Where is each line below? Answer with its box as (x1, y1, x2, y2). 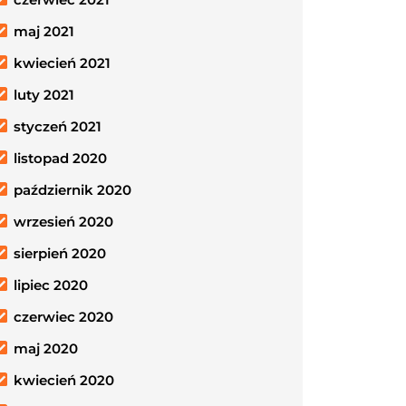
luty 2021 (14, 86, 74, 103)
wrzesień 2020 (14, 213, 113, 230)
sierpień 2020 (14, 245, 106, 262)
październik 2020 (14, 181, 131, 198)
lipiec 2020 (14, 276, 88, 294)
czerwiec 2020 (14, 308, 113, 325)
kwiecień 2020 (14, 372, 114, 389)
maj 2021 (14, 23, 74, 40)
